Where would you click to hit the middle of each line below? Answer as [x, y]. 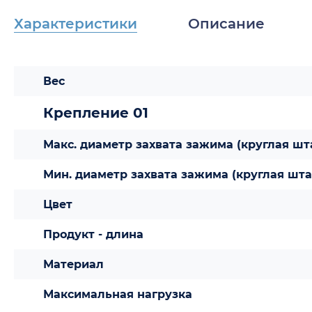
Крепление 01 [96, 113]
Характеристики [76, 24]
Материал [73, 264]
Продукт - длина [93, 234]
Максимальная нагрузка [118, 294]
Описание [226, 24]
